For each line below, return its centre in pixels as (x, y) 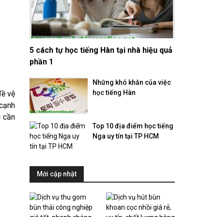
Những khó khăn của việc (132, 82)
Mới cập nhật (57, 174)
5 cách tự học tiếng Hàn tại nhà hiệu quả (101, 50)
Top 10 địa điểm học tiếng (133, 126)
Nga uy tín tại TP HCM (126, 136)
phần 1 (41, 62)
